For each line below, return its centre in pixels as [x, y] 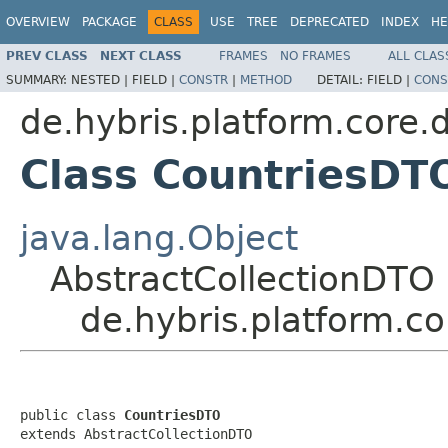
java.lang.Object [159, 237]
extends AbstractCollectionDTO [136, 433]
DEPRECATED [329, 22]
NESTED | [101, 79]
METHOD [266, 79]
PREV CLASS [47, 55]
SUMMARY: [38, 79]
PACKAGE [109, 22]
